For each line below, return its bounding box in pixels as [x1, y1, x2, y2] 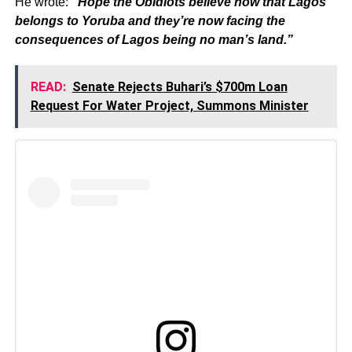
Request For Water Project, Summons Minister [30, 97, 309, 113]
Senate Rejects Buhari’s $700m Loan [71, 79, 288, 94]
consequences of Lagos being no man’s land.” [14, 32, 293, 46]
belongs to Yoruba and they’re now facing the [14, 13, 285, 27]
